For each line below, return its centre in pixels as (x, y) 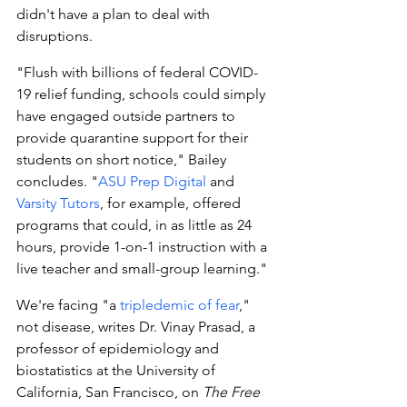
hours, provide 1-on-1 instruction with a (144, 246)
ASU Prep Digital (152, 181)
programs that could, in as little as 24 (136, 224)
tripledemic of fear (179, 304)
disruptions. (55, 35)
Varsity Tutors (58, 203)
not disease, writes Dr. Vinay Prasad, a (138, 326)
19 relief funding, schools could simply (143, 94)
